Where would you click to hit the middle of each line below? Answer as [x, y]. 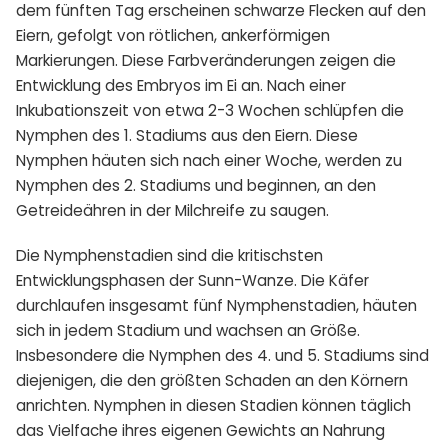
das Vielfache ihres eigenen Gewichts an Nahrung [200, 430]
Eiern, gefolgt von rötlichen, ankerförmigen [173, 35]
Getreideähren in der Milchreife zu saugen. [172, 210]
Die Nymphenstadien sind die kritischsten [169, 255]
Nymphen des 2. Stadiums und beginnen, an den [196, 185]
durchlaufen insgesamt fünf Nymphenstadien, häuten [216, 305]
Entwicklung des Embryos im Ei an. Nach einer [181, 85]
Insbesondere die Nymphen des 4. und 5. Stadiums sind [222, 355]
